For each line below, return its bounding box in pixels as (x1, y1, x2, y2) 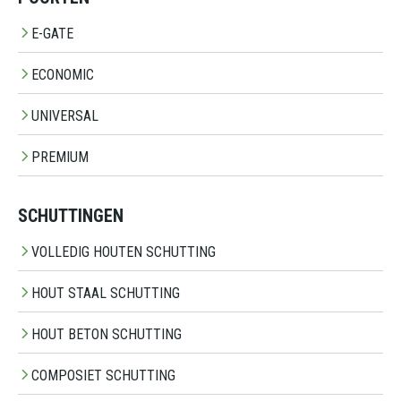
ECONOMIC (31, 66, 94, 84)
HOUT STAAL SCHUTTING (31, 285, 180, 303)
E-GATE (31, 25, 73, 43)
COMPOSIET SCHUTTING (31, 367, 175, 385)
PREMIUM (31, 149, 89, 166)
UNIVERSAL (31, 107, 98, 125)
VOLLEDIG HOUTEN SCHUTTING (31, 243, 216, 261)
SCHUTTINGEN (18, 205, 124, 227)
